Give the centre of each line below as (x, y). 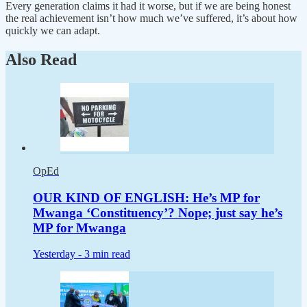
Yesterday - (59, 254)
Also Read (41, 60)
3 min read (107, 254)
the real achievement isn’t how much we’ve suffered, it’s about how (151, 19)
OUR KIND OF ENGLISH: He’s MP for (146, 197)
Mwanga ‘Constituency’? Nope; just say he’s (158, 212)
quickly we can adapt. (53, 31)
